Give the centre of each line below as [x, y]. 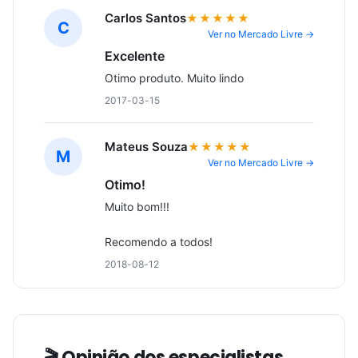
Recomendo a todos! [159, 242]
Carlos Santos [145, 18]
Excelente [135, 56]
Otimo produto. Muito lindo [174, 78]
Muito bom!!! [137, 207]
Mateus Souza [146, 147]
